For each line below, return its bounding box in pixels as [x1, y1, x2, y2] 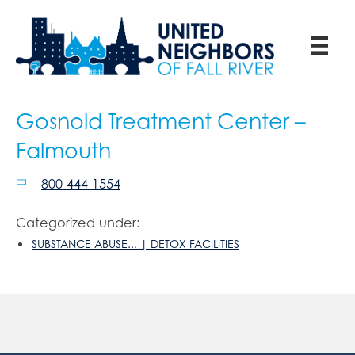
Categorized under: [16, 214, 140, 231]
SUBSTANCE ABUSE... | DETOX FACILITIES [32, 236, 239, 250]
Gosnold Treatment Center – [16, 108, 305, 134]
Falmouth [16, 137, 111, 163]
